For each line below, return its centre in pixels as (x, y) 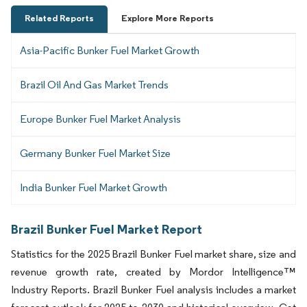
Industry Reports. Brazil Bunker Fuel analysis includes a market (153, 290)
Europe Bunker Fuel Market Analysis (100, 119)
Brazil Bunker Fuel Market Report (107, 229)
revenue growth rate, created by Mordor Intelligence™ (153, 272)
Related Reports (59, 19)
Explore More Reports (168, 19)
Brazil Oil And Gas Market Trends (94, 85)
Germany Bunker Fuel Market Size (95, 153)
